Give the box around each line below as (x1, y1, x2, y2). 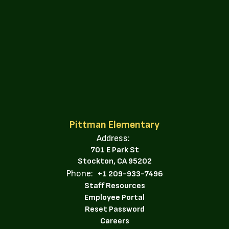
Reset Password (84, 204, 145, 214)
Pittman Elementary (70, 118, 159, 131)
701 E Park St (90, 145, 139, 155)
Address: (97, 132, 130, 144)
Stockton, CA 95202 (77, 156, 152, 166)
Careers (100, 216, 129, 226)
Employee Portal (84, 192, 145, 202)
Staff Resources (84, 180, 145, 191)
